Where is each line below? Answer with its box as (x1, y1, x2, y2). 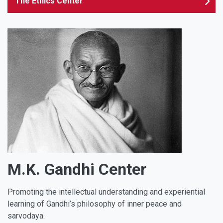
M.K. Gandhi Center (7, 160, 146, 179)
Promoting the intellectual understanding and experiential (7, 187, 205, 197)
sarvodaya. (7, 211, 47, 221)
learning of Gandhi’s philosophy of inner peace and (7, 199, 182, 209)
